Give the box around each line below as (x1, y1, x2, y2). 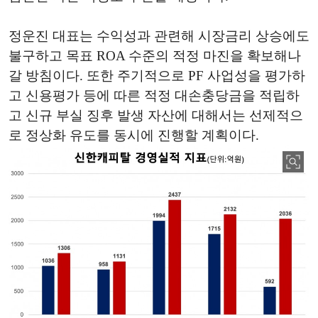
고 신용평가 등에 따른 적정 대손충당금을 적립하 (9, 88, 300, 104)
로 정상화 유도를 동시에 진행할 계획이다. (9, 128, 259, 143)
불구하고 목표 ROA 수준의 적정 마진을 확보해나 (9, 48, 301, 64)
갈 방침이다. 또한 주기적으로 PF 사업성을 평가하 (9, 68, 305, 84)
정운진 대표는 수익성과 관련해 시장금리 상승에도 (9, 28, 309, 44)
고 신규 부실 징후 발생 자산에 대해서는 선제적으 (9, 108, 303, 124)
